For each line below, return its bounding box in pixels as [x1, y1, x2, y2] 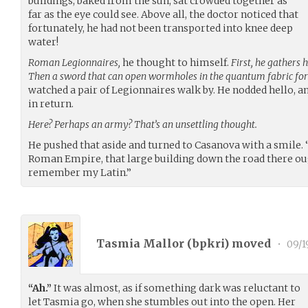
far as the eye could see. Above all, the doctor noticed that [28, 8, 298, 21]
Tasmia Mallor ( [96, 236, 192, 251]
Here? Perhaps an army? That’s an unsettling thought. [28, 118, 257, 131]
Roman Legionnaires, [28, 56, 120, 69]
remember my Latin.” [28, 166, 131, 179]
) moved [224, 236, 274, 251]
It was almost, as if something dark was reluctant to [52, 281, 300, 294]
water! [28, 35, 58, 48]
